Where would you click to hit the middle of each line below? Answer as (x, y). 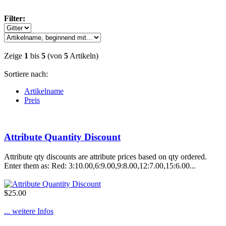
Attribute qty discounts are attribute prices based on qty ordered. (105, 156)
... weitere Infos (29, 211)
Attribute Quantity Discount (62, 137)
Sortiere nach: (26, 74)
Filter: (15, 19)
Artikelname (44, 91)
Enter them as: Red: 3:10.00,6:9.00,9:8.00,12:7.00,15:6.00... (100, 165)
